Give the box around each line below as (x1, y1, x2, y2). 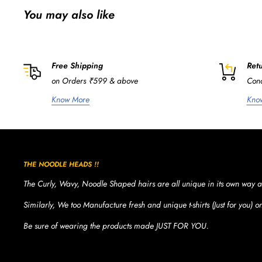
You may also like (23, 6, 115, 24)
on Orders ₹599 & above (51, 75, 138, 87)
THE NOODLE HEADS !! (23, 158, 99, 170)
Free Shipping (51, 60, 103, 72)
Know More (51, 93, 89, 105)
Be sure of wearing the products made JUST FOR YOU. (23, 219, 209, 232)
